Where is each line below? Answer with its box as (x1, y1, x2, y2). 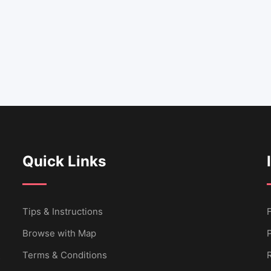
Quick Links (22, 152, 106, 170)
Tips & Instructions (22, 205, 103, 217)
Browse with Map (22, 227, 97, 239)
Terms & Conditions (22, 249, 108, 261)
